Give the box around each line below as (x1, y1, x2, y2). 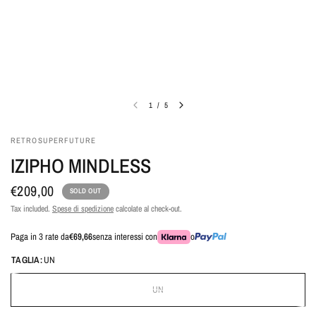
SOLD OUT (69, 186, 102, 195)
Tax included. (11, 203, 52, 214)
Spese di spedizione (52, 203, 114, 214)
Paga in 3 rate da (11, 231, 69, 243)
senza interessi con (92, 231, 157, 243)
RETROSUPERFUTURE (11, 135, 97, 145)
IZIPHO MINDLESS (11, 152, 151, 179)
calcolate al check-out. (114, 203, 182, 214)
